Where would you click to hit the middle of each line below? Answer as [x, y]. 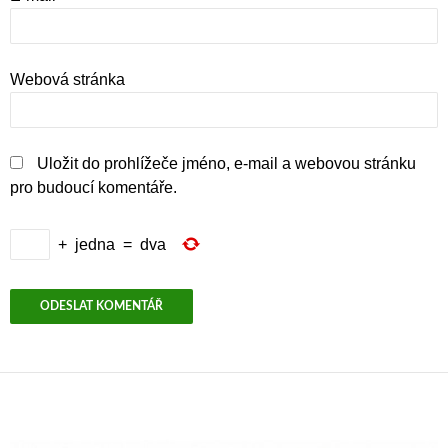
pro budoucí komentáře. [93, 187]
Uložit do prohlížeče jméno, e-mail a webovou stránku [226, 163]
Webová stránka [67, 79]
